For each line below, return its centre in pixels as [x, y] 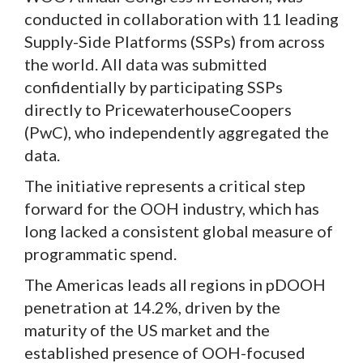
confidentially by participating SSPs [154, 86]
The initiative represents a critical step [165, 185]
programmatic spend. [102, 253]
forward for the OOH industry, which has [172, 208]
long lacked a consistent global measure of [179, 231]
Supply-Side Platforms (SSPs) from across [175, 41]
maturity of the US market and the [147, 329]
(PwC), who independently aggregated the [177, 132]
